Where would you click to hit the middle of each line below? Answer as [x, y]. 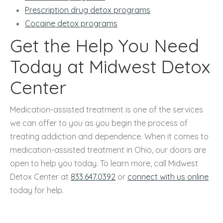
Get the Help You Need [105, 45]
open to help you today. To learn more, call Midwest [104, 163]
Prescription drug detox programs [88, 10]
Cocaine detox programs [71, 23]
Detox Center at [40, 176]
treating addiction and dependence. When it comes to [109, 136]
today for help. [37, 190]
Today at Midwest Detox [110, 66]
